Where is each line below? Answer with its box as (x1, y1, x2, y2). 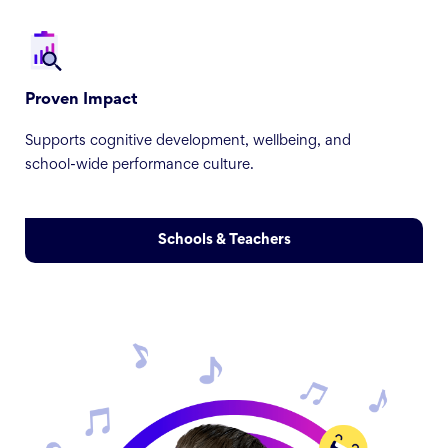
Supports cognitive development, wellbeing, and (25, 135, 351, 149)
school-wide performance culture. (25, 159, 254, 173)
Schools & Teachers (157, 233, 291, 247)
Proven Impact (25, 93, 138, 109)
